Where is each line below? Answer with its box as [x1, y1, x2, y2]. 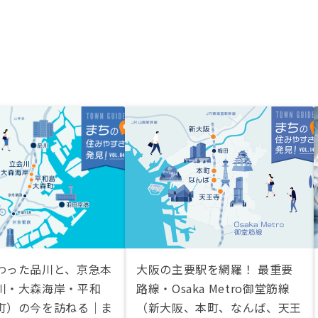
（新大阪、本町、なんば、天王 [136, 299, 302, 316]
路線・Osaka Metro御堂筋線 [136, 280, 290, 297]
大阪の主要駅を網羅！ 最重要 [136, 261, 293, 278]
